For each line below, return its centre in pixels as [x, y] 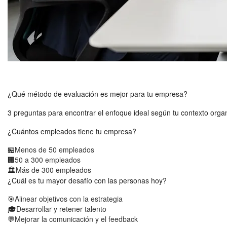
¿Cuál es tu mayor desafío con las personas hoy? [87, 180]
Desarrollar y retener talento [61, 209]
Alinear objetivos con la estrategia [69, 199]
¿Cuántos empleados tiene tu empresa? [72, 131]
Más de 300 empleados [53, 170]
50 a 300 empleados [48, 160]
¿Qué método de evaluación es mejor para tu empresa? [98, 94]
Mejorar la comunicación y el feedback [76, 219]
